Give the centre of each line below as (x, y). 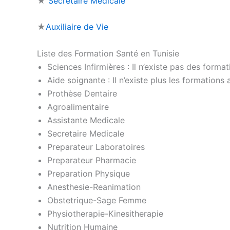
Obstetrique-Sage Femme (97, 200)
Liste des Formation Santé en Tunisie (108, 54)
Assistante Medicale (86, 120)
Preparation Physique (89, 174)
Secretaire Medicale (86, 134)
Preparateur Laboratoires (96, 147)
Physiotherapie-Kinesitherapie (105, 214)
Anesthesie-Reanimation (94, 187)
